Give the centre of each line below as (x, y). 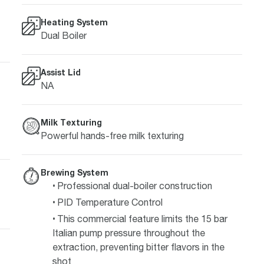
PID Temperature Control (110, 202)
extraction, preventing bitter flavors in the (138, 247)
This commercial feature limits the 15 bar (142, 218)
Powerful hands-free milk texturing (112, 135)
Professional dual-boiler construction (134, 185)
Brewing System (74, 172)
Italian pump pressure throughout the (128, 232)
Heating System (74, 22)
